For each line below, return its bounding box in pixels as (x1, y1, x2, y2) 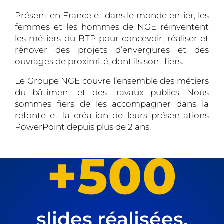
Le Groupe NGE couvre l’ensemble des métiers (15, 76, 209, 86)
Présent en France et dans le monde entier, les (15, 10, 209, 20)
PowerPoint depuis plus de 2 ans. (15, 122, 151, 132)
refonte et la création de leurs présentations (15, 110, 209, 121)
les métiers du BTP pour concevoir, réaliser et (15, 33, 209, 43)
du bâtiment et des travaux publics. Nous (15, 87, 209, 98)
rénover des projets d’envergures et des (15, 44, 209, 55)
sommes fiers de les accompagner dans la (15, 99, 209, 109)
